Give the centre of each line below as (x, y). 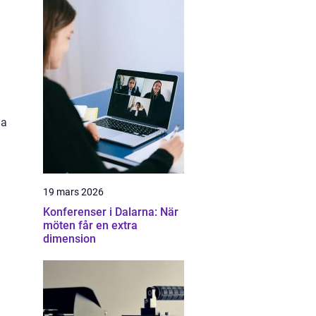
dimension (69, 239)
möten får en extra (90, 225)
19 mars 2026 (73, 192)
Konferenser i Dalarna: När (111, 212)
